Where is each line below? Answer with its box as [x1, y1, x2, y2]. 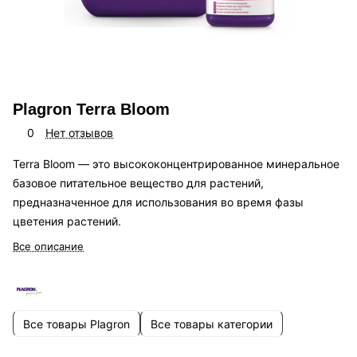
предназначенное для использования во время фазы [13, 195, 304, 210]
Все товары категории [151, 316, 273, 331]
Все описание [13, 240, 84, 253]
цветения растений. [13, 214, 121, 229]
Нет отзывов [45, 126, 113, 140]
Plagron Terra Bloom [13, 100, 170, 119]
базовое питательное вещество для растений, [13, 176, 264, 190]
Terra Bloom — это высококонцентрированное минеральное [13, 157, 339, 171]
